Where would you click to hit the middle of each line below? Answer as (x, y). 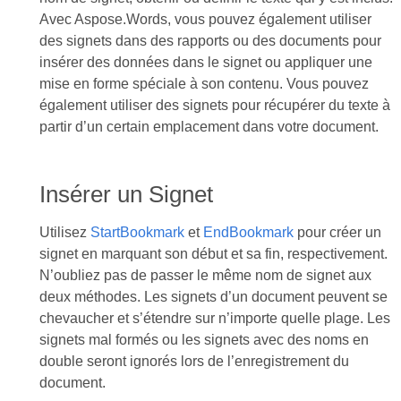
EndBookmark (248, 232)
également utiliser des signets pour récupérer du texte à (214, 105)
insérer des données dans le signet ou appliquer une (205, 62)
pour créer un (337, 232)
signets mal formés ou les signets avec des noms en (204, 340)
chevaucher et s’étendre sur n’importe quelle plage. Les (214, 318)
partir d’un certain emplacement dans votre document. (209, 127)
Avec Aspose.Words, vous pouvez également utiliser (205, 19)
